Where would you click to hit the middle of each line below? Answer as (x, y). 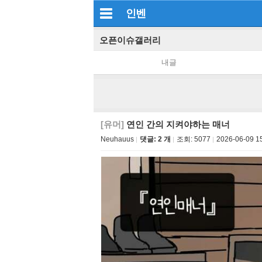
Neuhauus (117, 139)
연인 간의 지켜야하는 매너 (177, 124)
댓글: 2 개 (155, 139)
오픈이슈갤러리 (130, 40)
